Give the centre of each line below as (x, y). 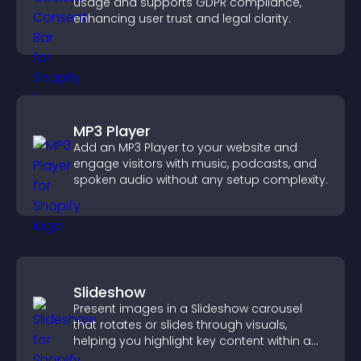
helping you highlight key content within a (192, 341)
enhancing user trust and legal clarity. (182, 19)
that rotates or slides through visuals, (180, 325)
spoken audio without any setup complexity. (201, 180)
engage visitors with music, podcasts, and (195, 164)
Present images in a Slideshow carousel (188, 309)
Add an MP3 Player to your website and (185, 147)
